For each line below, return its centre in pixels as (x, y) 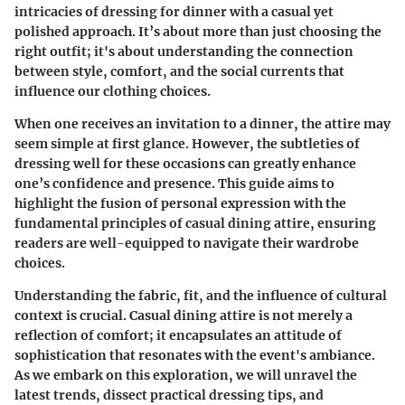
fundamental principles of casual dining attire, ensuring (195, 223)
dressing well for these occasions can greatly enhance (185, 163)
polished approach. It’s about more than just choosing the (198, 31)
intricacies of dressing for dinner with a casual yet (174, 11)
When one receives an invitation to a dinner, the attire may (202, 123)
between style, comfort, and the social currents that (179, 71)
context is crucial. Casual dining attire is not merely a (184, 315)
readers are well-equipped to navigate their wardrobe (187, 243)
